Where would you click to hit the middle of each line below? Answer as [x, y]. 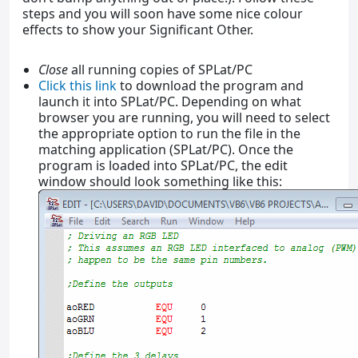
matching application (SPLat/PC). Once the [166, 149]
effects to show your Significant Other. [138, 29]
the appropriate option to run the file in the [169, 133]
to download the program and [210, 85]
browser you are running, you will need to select [184, 117]
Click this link [78, 85]
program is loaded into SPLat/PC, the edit [163, 165]
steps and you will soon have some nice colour [163, 13]
